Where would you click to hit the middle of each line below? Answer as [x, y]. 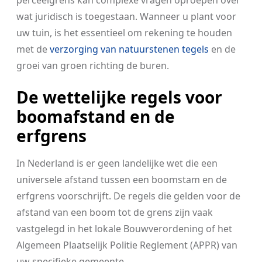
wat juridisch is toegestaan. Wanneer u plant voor [126, 16]
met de [33, 49]
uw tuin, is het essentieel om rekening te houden [124, 33]
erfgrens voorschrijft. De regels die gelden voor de [128, 196]
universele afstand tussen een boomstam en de [122, 180]
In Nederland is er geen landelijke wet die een [117, 163]
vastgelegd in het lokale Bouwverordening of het [124, 229]
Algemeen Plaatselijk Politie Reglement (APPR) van [127, 245]
